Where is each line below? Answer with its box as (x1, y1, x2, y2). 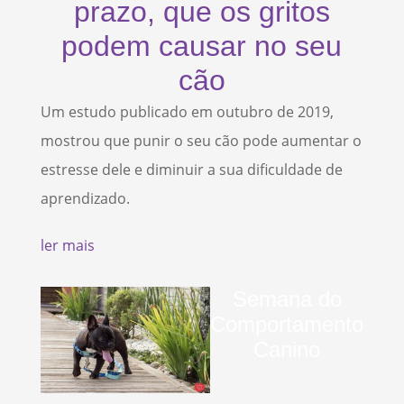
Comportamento (210, 312, 364, 337)
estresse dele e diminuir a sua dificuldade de (40, 160, 343, 180)
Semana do (232, 287, 342, 312)
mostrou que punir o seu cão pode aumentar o (40, 131, 362, 151)
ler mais (40, 235, 95, 256)
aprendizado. (40, 188, 130, 209)
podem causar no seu (61, 30, 343, 63)
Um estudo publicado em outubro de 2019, (40, 102, 334, 123)
